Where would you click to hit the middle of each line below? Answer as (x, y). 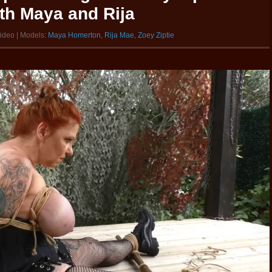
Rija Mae (119, 35)
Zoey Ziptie (156, 35)
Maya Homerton (74, 35)
